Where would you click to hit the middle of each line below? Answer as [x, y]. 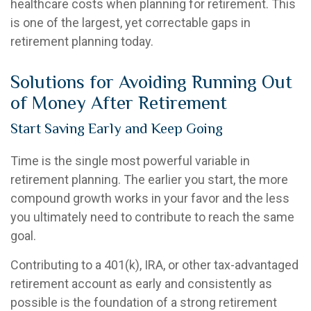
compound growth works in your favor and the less [150, 198]
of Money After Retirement [119, 102]
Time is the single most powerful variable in [130, 160]
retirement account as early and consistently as [141, 283]
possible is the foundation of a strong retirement [144, 302]
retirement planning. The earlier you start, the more [149, 179]
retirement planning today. [82, 41]
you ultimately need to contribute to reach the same [152, 217]
